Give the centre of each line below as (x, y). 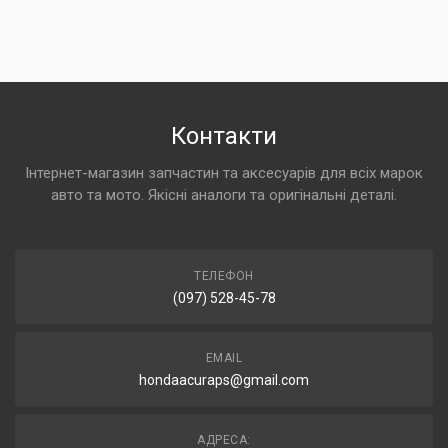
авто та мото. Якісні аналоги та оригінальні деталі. (224, 195)
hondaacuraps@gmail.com (224, 380)
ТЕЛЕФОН (224, 276)
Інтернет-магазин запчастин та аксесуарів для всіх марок (224, 173)
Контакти (224, 136)
